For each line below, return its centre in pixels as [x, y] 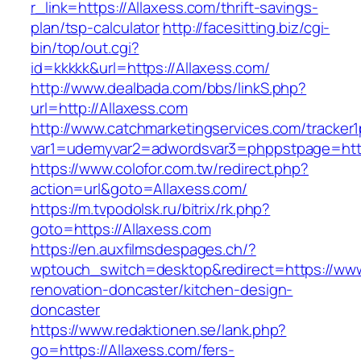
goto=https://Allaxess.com [121, 229]
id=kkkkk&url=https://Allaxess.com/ [150, 68]
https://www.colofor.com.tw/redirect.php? [170, 169]
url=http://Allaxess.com [109, 108]
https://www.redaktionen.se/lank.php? [159, 330]
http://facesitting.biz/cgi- [247, 28]
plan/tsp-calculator [95, 28]
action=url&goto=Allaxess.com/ [139, 189]
